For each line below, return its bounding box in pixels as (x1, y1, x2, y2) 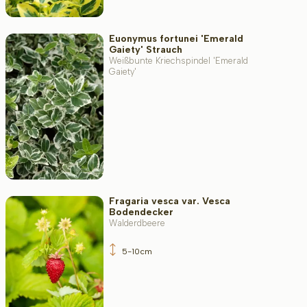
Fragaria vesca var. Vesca (108, 195, 230, 207)
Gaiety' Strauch (108, 44, 182, 56)
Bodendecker (108, 206, 173, 218)
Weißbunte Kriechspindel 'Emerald (108, 56, 248, 66)
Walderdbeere (108, 217, 165, 228)
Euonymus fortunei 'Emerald (108, 33, 243, 45)
